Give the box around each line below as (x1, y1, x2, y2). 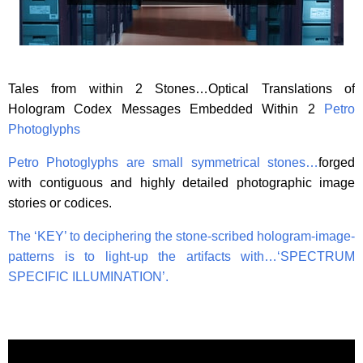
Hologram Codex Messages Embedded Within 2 (8, 102, 324, 116)
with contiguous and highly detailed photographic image (8, 176, 355, 190)
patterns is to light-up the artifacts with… (8, 250, 277, 263)
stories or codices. (8, 196, 112, 210)
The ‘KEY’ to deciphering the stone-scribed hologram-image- (8, 229, 355, 243)
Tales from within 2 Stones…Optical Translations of (8, 82, 355, 96)
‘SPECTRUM (277, 250, 355, 263)
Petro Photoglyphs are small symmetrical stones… (8, 156, 318, 169)
